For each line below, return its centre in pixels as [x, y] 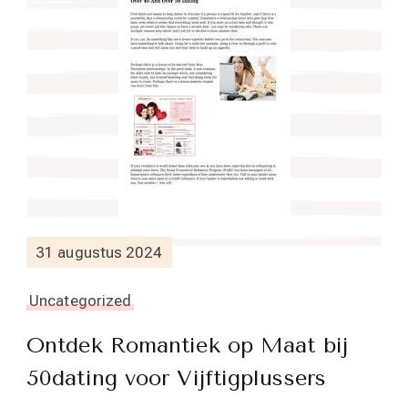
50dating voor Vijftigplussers [176, 378]
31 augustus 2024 [99, 252]
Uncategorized [81, 301]
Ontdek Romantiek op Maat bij [187, 345]
